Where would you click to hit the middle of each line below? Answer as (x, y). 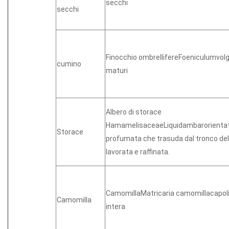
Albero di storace (134, 112)
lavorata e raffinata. (138, 152)
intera (116, 206)
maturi (117, 70)
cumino (69, 64)
